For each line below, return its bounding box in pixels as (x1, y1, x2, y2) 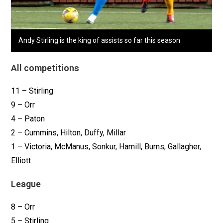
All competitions (11, 62, 80, 73)
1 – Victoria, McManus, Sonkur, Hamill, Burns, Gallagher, (11, 141, 202, 151)
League (11, 178, 41, 189)
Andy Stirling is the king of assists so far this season (18, 36, 181, 44)
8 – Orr (11, 202, 35, 212)
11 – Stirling (11, 86, 54, 96)
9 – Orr (11, 100, 35, 110)
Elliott (11, 155, 31, 165)
